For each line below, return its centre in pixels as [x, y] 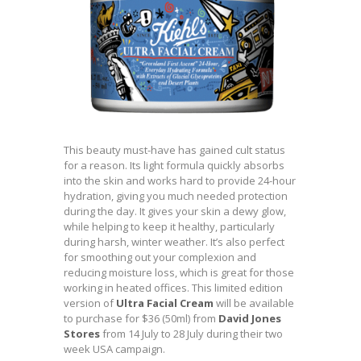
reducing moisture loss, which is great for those [179, 273]
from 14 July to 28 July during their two [191, 334]
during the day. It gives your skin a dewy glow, [175, 212]
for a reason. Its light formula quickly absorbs [174, 166]
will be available [254, 303]
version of [90, 303]
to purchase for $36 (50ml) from [141, 319]
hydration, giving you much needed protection [176, 196]
